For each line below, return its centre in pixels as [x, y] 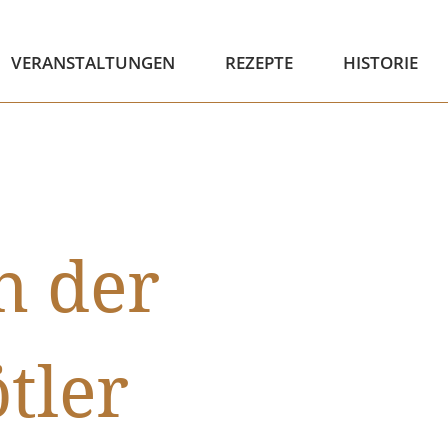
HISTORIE [380, 62]
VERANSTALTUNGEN [92, 62]
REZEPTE [258, 62]
